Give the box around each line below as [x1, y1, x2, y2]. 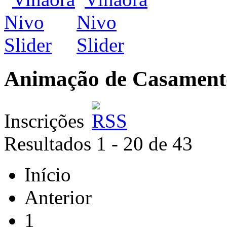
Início [24, 163, 71, 185]
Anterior [24, 186, 92, 208]
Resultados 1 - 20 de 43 [4, 132, 193, 155]
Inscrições [4, 109, 89, 132]
